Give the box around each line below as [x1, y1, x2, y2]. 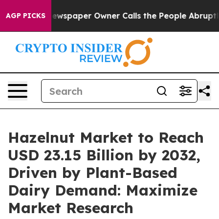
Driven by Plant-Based [8, 163, 177, 182]
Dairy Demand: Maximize [8, 181, 197, 199]
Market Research [8, 198, 133, 217]
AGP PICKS [6, 11, 45, 20]
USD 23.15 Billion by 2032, [8, 146, 200, 164]
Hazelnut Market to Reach [8, 128, 204, 147]
